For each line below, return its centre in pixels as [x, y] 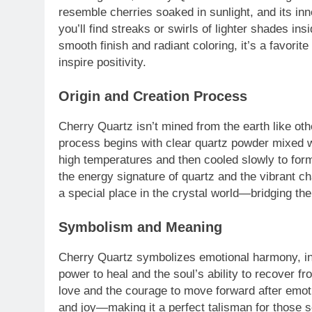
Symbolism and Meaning [140, 227]
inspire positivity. [102, 62]
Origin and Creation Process [153, 96]
